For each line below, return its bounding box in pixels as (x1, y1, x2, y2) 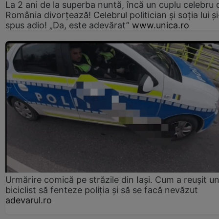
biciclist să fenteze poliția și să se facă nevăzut (5, 184, 198, 195)
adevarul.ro (5, 195, 52, 205)
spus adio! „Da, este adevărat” (5, 20, 130, 30)
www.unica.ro (132, 20, 189, 30)
